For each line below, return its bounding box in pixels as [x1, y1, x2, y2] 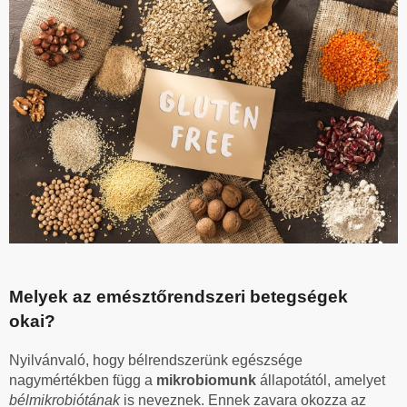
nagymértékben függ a [9, 372, 156, 388]
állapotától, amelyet [260, 372, 385, 388]
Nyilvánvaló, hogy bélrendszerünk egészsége [9, 352, 303, 368]
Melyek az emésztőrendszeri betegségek [9, 287, 348, 307]
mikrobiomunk [156, 372, 260, 388]
